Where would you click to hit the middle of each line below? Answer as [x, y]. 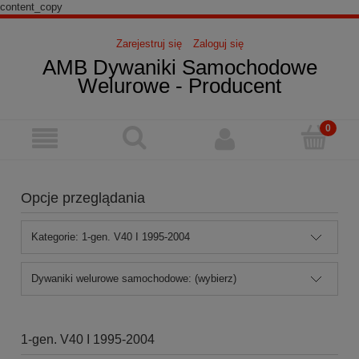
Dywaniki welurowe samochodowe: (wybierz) [134, 278]
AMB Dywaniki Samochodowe [179, 67]
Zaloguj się [218, 43]
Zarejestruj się [149, 43]
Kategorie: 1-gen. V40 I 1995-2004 [111, 236]
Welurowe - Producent [179, 85]
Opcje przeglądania [83, 198]
